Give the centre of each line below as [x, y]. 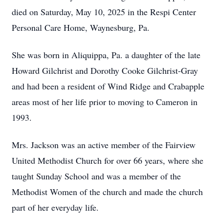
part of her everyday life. [55, 207]
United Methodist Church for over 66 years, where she [108, 160]
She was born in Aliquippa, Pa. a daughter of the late [106, 55]
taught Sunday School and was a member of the [96, 176]
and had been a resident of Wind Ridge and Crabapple [108, 86]
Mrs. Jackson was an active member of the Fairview [104, 145]
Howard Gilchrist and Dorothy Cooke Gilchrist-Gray [105, 70]
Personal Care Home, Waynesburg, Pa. [81, 27]
